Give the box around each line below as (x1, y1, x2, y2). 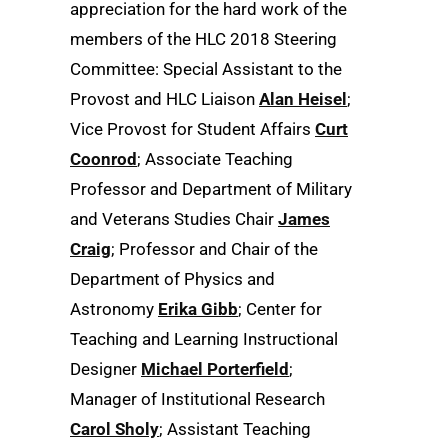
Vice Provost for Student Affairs (70, 118, 315, 139)
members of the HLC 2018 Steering (70, 28, 337, 49)
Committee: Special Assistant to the (70, 58, 342, 79)
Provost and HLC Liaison (70, 88, 259, 109)
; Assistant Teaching (159, 418, 311, 439)
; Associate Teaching (137, 148, 293, 169)
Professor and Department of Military (70, 178, 352, 199)
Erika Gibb (158, 298, 238, 319)
